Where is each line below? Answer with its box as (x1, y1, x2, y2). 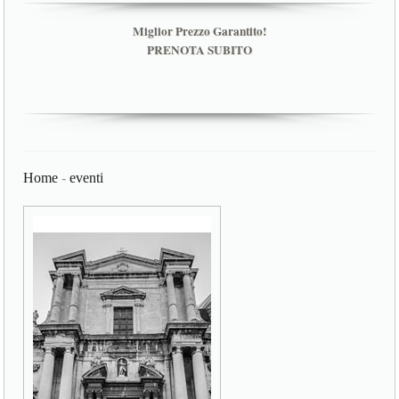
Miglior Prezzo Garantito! (133, 22, 266, 41)
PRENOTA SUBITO (147, 41, 252, 60)
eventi (69, 169, 104, 185)
